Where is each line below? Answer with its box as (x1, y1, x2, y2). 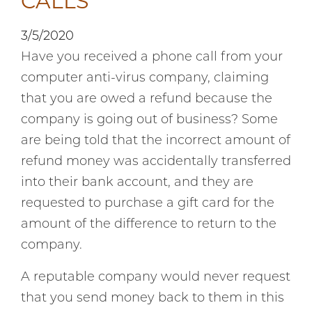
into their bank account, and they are (21, 176, 253, 189)
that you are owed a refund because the (21, 93, 272, 106)
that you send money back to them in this (21, 292, 284, 305)
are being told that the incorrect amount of (21, 134, 290, 148)
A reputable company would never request (21, 271, 290, 284)
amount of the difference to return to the (21, 218, 276, 231)
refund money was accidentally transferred (21, 155, 291, 169)
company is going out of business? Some (21, 114, 278, 127)
